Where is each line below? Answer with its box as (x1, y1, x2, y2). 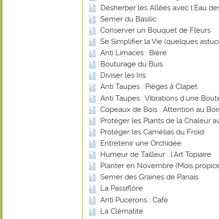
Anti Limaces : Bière (100, 48, 167, 58)
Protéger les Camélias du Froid (100, 127, 204, 136)
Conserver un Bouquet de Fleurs (100, 25, 211, 35)
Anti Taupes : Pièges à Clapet (100, 82, 197, 91)
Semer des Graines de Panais (100, 173, 198, 182)
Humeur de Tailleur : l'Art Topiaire (100, 150, 211, 159)
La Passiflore (100, 184, 143, 193)
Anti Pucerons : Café (100, 195, 168, 204)
